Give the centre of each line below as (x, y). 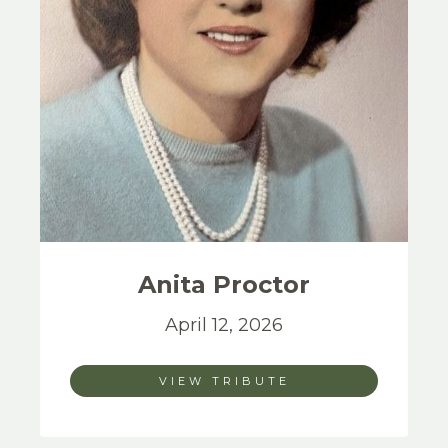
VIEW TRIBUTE (224, 381)
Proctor (261, 284)
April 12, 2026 (224, 325)
